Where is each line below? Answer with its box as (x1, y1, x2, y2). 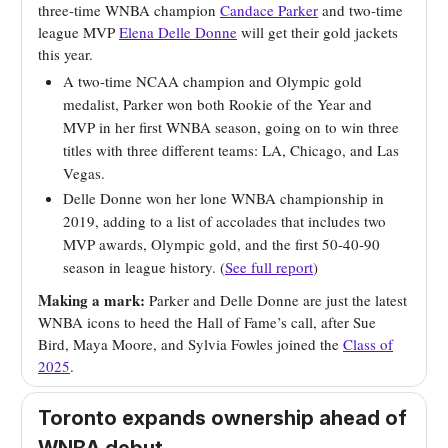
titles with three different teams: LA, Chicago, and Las (63, 140, 399, 161)
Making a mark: (38, 289, 145, 312)
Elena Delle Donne (119, 22, 237, 43)
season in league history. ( (63, 257, 225, 278)
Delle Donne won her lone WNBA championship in (63, 188, 384, 209)
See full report (225, 257, 313, 278)
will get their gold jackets (237, 22, 398, 43)
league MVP (38, 22, 119, 43)
